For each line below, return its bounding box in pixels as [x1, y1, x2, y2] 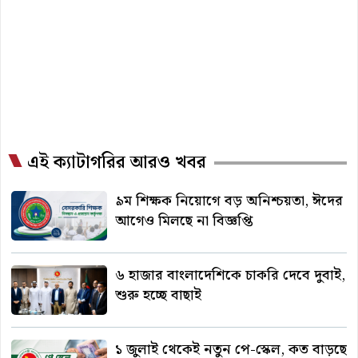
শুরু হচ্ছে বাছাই [115, 284, 201, 308]
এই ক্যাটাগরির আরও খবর [27, 149, 206, 177]
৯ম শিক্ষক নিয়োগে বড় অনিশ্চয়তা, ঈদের [115, 189, 343, 213]
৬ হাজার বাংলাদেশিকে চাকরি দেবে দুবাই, [115, 264, 345, 288]
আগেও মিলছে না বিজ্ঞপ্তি [115, 209, 253, 233]
